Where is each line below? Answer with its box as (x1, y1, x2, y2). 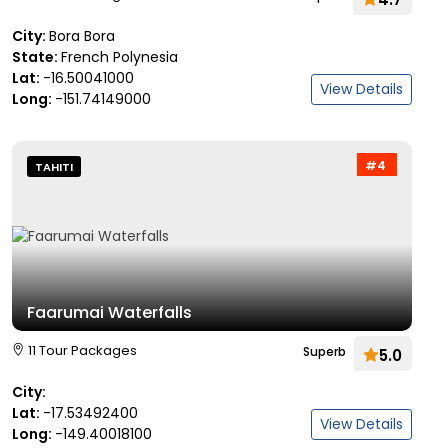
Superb (303, 343, 346, 360)
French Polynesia (61, 47, 178, 67)
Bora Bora (49, 26, 115, 46)
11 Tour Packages (28, 341, 137, 360)
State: (12, 47, 61, 67)
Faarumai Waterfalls (27, 301, 192, 324)
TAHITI (35, 159, 73, 175)
